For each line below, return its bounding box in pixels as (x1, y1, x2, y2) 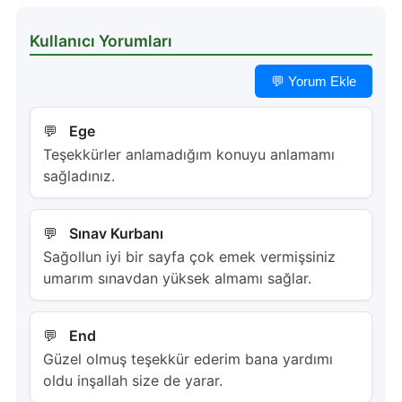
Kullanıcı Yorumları (29, 31, 172, 51)
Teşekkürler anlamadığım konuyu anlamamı (42, 145, 335, 164)
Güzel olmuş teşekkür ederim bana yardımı (42, 350, 333, 369)
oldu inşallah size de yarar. (42, 371, 223, 390)
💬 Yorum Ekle (271, 74, 357, 90)
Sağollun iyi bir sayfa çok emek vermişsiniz (42, 248, 336, 267)
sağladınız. (42, 167, 115, 186)
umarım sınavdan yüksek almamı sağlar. (42, 269, 311, 288)
